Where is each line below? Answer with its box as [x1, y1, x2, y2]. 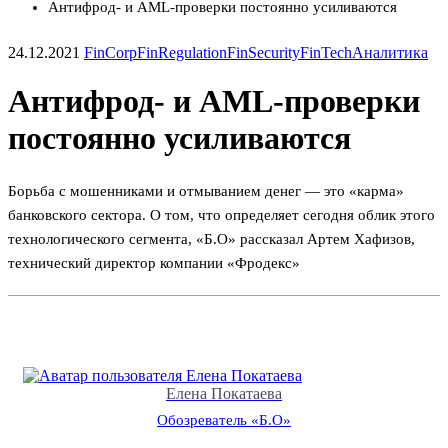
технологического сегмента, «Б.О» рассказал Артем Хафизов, [8, 230, 415, 247]
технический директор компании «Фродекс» [8, 254, 300, 271]
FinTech [300, 43, 352, 61]
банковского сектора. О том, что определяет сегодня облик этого [8, 206, 435, 223]
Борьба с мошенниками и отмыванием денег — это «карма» [8, 182, 404, 199]
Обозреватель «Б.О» [157, 411, 291, 428]
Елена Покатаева [166, 384, 282, 402]
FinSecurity [227, 43, 300, 61]
